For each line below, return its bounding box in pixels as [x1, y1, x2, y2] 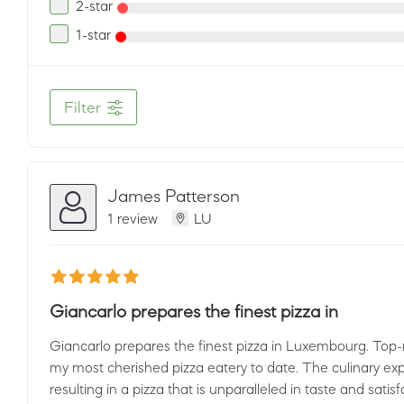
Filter [64, 99, 101, 115]
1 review [107, 210, 158, 225]
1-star [76, 27, 111, 41]
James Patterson [107, 186, 240, 205]
